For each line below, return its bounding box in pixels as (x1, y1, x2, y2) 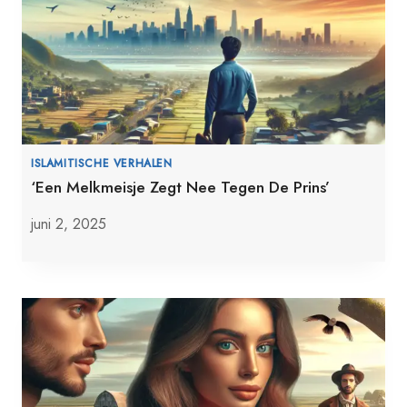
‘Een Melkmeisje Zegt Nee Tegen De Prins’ (31, 174, 330, 199)
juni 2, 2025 (31, 213, 106, 234)
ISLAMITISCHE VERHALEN (31, 154, 173, 171)
